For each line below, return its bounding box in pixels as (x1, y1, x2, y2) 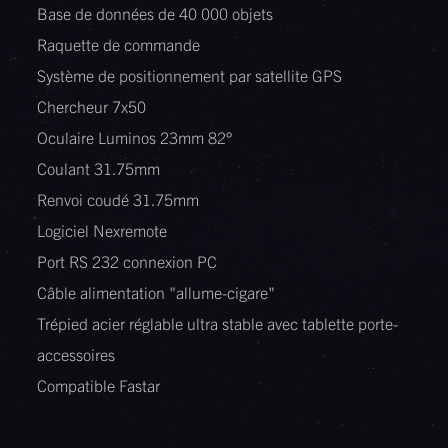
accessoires (37, 344, 116, 365)
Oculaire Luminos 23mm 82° (37, 127, 233, 148)
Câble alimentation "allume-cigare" (37, 282, 276, 303)
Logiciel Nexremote (37, 220, 168, 241)
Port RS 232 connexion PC (37, 251, 218, 272)
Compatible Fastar (37, 375, 161, 396)
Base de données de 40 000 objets (37, 3, 274, 24)
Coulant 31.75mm (37, 158, 161, 179)
